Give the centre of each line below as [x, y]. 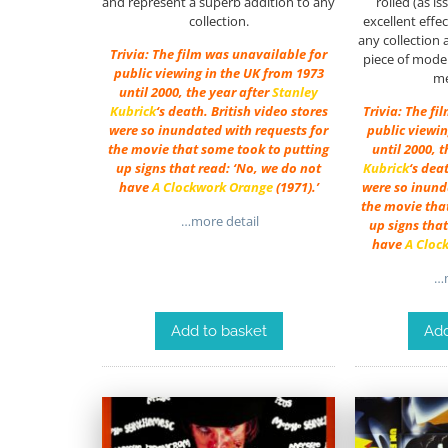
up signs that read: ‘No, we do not [219, 168]
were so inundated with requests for [219, 130]
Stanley [295, 92]
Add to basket [218, 331]
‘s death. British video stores [241, 111]
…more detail [219, 220]
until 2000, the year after [196, 92]
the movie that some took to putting [219, 149]
